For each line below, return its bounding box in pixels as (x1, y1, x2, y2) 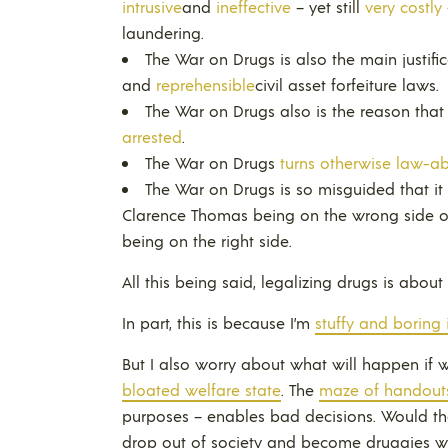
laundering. (122, 21, 204, 43)
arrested (122, 125, 182, 147)
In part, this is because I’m (122, 311, 315, 333)
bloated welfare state (122, 378, 281, 400)
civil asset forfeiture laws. (255, 73, 439, 95)
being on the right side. (122, 229, 292, 251)
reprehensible (156, 73, 255, 95)
